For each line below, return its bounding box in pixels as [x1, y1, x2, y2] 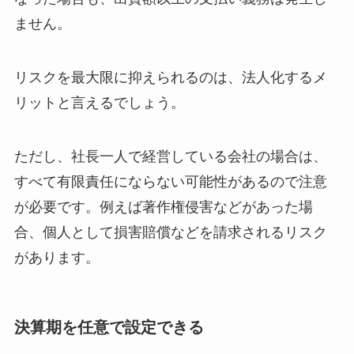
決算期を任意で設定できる [13, 318, 204, 336]
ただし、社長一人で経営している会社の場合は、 [13, 148, 327, 164]
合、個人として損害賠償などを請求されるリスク [13, 224, 327, 240]
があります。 [13, 249, 100, 265]
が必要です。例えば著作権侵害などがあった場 [13, 198, 313, 215]
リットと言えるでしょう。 [13, 95, 185, 111]
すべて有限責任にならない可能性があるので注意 [13, 173, 327, 190]
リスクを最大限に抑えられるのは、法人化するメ [13, 70, 327, 86]
